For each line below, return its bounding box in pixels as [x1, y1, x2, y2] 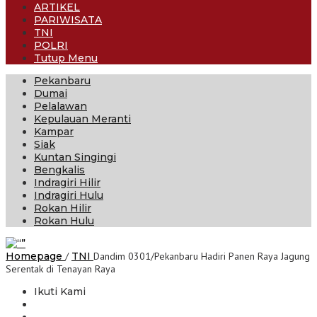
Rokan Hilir [34, 202, 91, 214]
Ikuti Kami [34, 285, 86, 298]
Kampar [34, 125, 74, 138]
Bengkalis [34, 163, 85, 176]
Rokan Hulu [34, 214, 94, 227]
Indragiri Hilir [34, 176, 100, 189]
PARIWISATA [34, 13, 102, 26]
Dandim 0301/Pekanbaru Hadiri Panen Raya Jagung [93, 250, 310, 263]
